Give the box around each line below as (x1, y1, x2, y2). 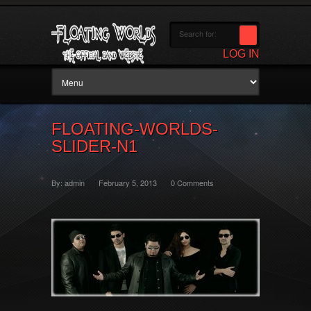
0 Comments (171, 177, 214, 188)
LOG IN (223, 48, 260, 60)
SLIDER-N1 (51, 137, 137, 155)
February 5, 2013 (99, 177, 157, 188)
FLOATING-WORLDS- (51, 119, 218, 138)
